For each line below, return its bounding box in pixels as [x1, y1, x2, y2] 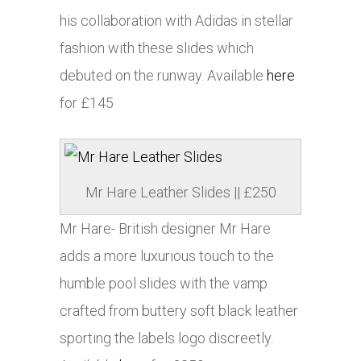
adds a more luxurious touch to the [60, 247, 274, 265]
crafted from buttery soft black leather [60, 302, 298, 320]
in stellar [238, 12, 293, 30]
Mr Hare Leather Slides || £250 [85, 184, 276, 201]
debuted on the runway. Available [60, 67, 267, 85]
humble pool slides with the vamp [60, 275, 268, 293]
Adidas [195, 12, 238, 30]
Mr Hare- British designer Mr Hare [60, 220, 271, 238]
